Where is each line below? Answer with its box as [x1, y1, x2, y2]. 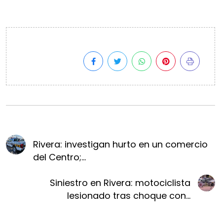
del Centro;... [33, 151, 86, 163]
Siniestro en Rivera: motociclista [50, 177, 191, 189]
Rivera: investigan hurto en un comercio [33, 138, 208, 150]
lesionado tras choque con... [67, 189, 191, 202]
